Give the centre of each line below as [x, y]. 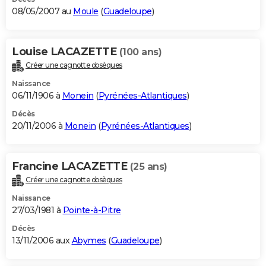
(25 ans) [148, 166]
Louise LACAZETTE [66, 51]
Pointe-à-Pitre [92, 210]
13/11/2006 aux [42, 240]
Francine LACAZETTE [71, 166]
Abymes [89, 240]
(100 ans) [140, 52]
